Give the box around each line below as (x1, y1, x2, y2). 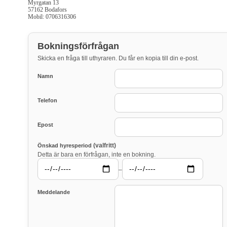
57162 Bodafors (28, 6, 67, 14)
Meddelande (37, 188, 70, 195)
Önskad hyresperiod (37, 142, 93, 149)
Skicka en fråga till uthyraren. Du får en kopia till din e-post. (37, 55, 199, 62)
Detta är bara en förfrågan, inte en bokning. (37, 151, 156, 159)
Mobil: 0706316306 (28, 13, 76, 21)
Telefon (37, 97, 57, 104)
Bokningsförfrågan (37, 41, 119, 52)
